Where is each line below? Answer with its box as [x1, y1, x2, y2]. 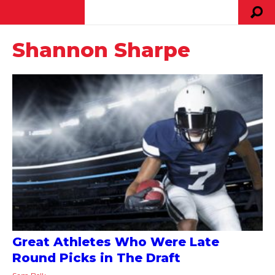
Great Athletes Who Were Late [12, 234, 219, 249]
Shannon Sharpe [12, 37, 190, 62]
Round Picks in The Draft [12, 250, 180, 265]
